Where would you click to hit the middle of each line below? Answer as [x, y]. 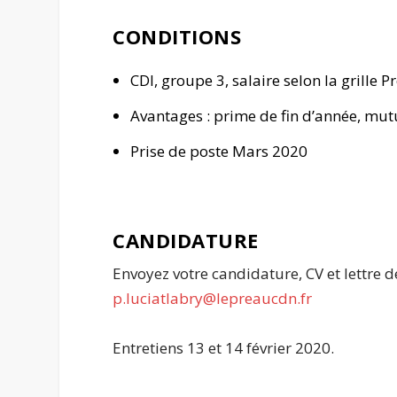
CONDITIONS [177, 37]
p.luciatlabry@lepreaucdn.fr [213, 299]
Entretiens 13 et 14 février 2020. [224, 347]
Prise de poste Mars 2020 [218, 152]
